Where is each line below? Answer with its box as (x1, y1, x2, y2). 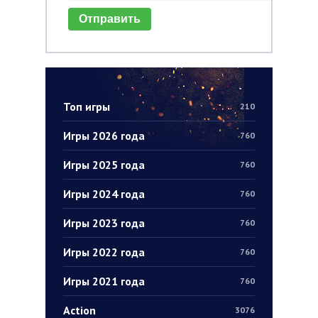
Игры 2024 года (63, 186, 145, 201)
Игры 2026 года (63, 128, 145, 143)
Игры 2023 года (63, 215, 145, 230)
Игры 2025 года (63, 157, 145, 172)
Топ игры (63, 99, 110, 114)
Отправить (79, 12, 141, 25)
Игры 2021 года (63, 273, 145, 288)
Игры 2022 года (63, 244, 145, 259)
